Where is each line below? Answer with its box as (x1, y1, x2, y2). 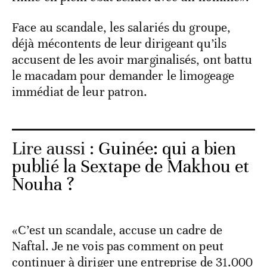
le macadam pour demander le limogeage (12, 68, 234, 84)
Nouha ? (12, 173, 74, 196)
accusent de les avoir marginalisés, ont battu (12, 52, 253, 68)
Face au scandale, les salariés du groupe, (12, 20, 231, 36)
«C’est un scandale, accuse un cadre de (12, 222, 222, 238)
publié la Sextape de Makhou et (12, 156, 250, 178)
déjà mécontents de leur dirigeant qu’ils (12, 36, 227, 52)
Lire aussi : (12, 138, 99, 160)
